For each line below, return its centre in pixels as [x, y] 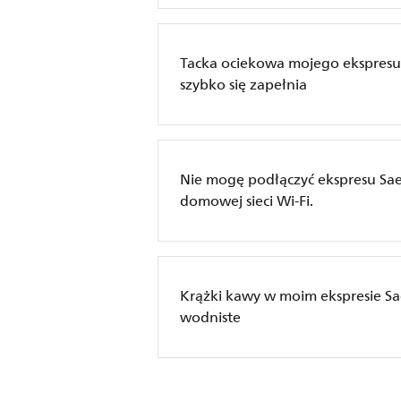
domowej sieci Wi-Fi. [247, 201]
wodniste [210, 318]
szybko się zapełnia [243, 85]
